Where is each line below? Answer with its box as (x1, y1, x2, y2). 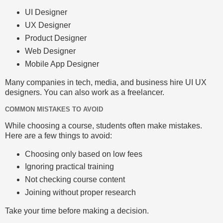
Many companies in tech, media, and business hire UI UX (5, 78, 207, 87)
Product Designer (24, 34, 87, 43)
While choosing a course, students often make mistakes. (5, 121, 202, 130)
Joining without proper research (24, 188, 136, 197)
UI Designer (24, 8, 67, 17)
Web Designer (24, 47, 76, 56)
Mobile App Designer (24, 60, 99, 69)
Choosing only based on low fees (24, 149, 142, 158)
